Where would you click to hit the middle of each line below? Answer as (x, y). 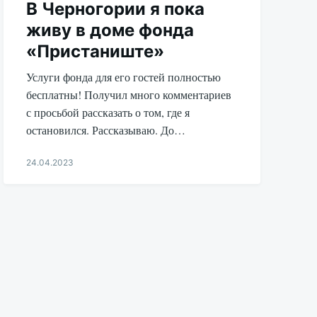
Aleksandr (46, 190)
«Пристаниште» (96, 52)
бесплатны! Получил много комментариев (129, 95)
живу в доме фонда (110, 30)
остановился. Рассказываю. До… (106, 130)
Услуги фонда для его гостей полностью (124, 77)
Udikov (41, 203)
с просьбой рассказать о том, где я (108, 113)
